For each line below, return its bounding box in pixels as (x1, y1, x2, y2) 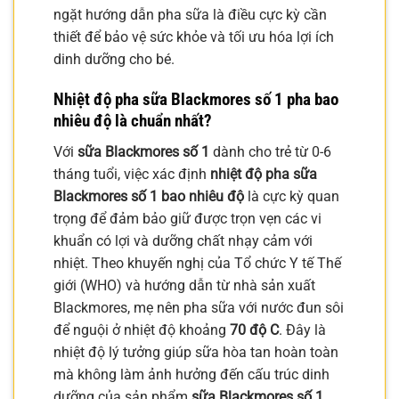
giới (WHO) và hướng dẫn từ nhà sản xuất (53, 276, 315, 294)
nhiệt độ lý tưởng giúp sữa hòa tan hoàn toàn (53, 343, 338, 361)
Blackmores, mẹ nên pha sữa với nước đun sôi (53, 298, 344, 316)
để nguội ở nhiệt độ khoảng (53, 321, 230, 338)
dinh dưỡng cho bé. (53, 51, 175, 69)
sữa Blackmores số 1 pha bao (142, 89, 338, 110)
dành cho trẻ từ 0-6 (209, 142, 331, 160)
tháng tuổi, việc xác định (53, 165, 210, 183)
